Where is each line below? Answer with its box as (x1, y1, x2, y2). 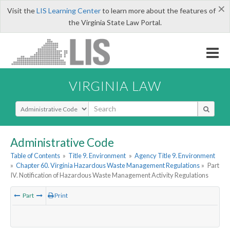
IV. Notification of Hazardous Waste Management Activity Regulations (10, 171, 208, 180)
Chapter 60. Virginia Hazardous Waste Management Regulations (16, 161, 200, 170)
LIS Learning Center (36, 6, 101, 15)
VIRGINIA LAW (69, 78, 161, 93)
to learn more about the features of (100, 6, 216, 15)
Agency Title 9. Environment (134, 151, 215, 160)
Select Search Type (15, 100, 77, 110)
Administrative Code (10, 135, 114, 149)
